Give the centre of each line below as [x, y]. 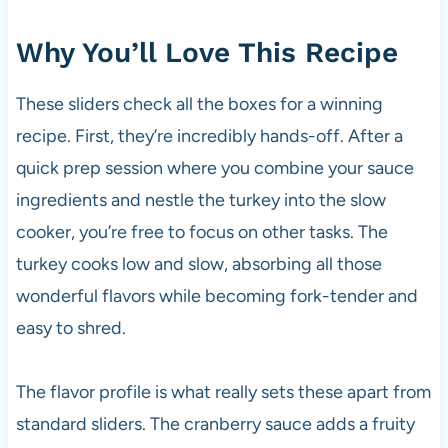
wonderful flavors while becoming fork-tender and [216, 295]
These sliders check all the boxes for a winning [199, 103]
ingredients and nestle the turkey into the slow [200, 199]
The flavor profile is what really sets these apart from [223, 391]
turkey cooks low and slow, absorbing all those [198, 263]
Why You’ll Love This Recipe [206, 52]
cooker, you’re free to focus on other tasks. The [201, 231]
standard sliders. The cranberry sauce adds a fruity [215, 423]
